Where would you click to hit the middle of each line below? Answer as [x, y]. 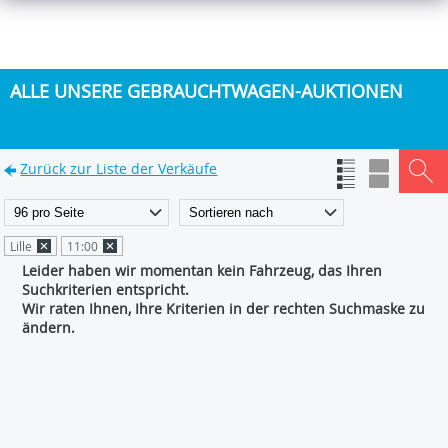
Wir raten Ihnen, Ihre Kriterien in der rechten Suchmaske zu [224, 308]
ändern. [49, 327]
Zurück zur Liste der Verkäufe [119, 168]
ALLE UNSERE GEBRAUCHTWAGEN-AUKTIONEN [206, 91]
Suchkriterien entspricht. [106, 289]
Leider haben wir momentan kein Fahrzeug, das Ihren [202, 270]
